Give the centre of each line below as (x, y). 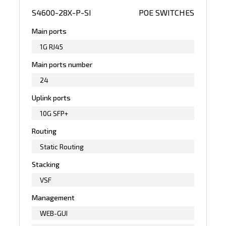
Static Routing (62, 146)
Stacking (46, 164)
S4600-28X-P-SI (62, 12)
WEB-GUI (54, 213)
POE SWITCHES (166, 12)
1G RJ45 (52, 46)
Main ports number (62, 64)
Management (53, 197)
